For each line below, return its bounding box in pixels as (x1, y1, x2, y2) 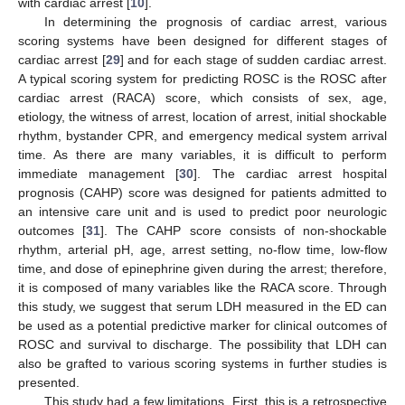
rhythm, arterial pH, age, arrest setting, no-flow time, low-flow (18, 242, 387, 258)
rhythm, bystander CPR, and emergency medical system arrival (18, 128, 387, 144)
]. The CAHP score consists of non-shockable (100, 223, 388, 239)
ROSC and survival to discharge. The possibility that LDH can (18, 337, 387, 353)
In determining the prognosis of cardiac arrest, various (43, 14, 387, 30)
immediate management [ (18, 166, 180, 182)
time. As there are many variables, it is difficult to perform (18, 147, 387, 163)
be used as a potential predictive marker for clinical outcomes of (18, 318, 387, 334)
